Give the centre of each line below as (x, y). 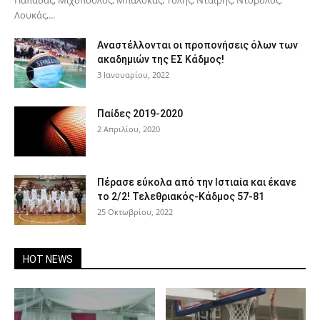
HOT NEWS (48, 259)
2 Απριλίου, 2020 (129, 129)
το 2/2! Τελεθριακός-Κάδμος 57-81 (181, 196)
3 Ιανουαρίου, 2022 (133, 74)
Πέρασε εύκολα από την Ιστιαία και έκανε (197, 182)
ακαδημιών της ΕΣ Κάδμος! (161, 59)
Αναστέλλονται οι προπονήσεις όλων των (197, 45)
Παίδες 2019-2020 (140, 113)
